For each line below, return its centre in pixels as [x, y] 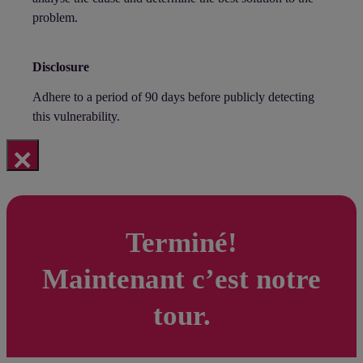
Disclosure [61, 66]
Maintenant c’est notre [181, 279]
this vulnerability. [76, 116]
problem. [55, 17]
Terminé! [181, 242]
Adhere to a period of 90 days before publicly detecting [173, 96]
